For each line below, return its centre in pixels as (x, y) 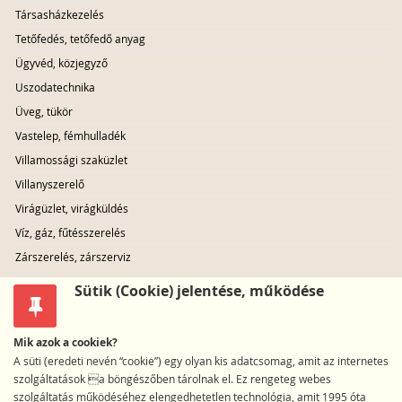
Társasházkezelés (60, 15)
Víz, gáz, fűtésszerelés (70, 233)
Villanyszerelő (50, 184)
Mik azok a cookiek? (66, 343)
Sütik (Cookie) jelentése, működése (199, 291)
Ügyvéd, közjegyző (61, 63)
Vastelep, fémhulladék (70, 136)
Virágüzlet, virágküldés (72, 209)
